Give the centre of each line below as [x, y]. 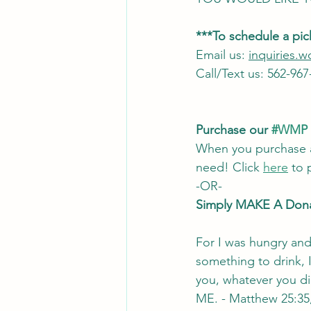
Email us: [222, 54]
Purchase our [234, 129]
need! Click [229, 167]
